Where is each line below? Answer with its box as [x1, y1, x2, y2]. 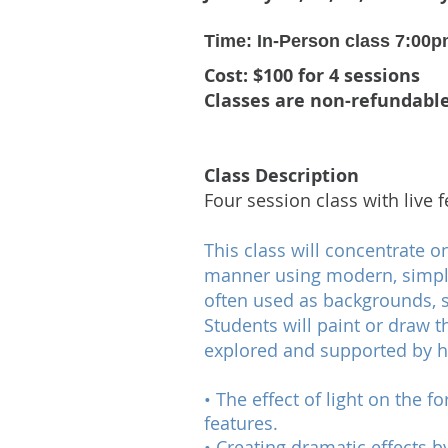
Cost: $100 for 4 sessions [204, 63, 420, 88]
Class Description [204, 163, 364, 188]
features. [204, 411, 278, 435]
